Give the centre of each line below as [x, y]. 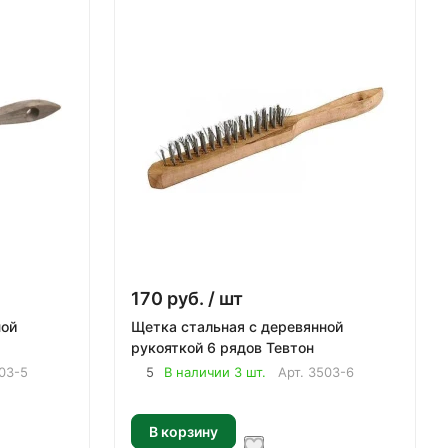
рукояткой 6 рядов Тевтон [222, 347]
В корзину [183, 431]
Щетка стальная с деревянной [237, 326]
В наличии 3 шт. [215, 372]
